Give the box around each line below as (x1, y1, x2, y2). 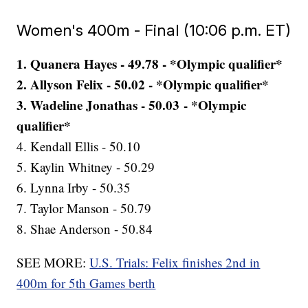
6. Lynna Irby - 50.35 (16, 179, 131, 197)
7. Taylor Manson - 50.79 (16, 199, 152, 217)
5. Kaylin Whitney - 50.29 (16, 158, 155, 176)
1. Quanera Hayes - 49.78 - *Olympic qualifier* (16, 54, 283, 74)
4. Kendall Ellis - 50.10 (16, 137, 141, 155)
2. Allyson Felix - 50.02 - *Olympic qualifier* (16, 75, 269, 94)
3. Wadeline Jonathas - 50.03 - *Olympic (16, 96, 247, 115)
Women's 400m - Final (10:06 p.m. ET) (16, 21, 291, 40)
